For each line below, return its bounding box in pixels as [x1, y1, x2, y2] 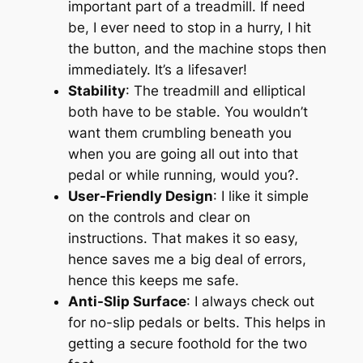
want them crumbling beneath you [67, 125, 292, 142]
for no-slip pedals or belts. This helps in [67, 314, 326, 331]
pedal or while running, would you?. [67, 167, 299, 184]
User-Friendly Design [67, 188, 213, 205]
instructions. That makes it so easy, [67, 230, 298, 247]
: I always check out [186, 293, 314, 310]
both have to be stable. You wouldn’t [67, 104, 308, 121]
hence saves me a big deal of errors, [67, 251, 306, 268]
